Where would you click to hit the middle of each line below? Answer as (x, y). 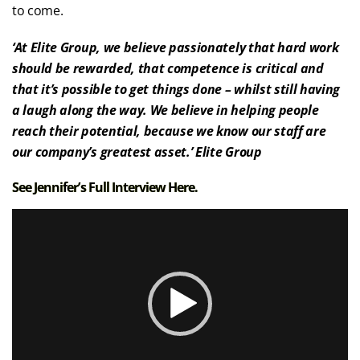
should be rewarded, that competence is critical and (168, 68)
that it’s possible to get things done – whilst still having (176, 89)
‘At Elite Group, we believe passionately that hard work (176, 47)
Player (30, 239)
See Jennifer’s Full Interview (90, 187)
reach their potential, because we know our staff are (169, 131)
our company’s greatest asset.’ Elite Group (137, 152)
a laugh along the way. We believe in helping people (166, 110)
